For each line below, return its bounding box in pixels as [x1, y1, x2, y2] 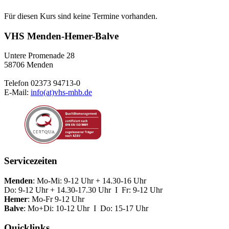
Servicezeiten [4, 155, 57, 167]
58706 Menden [4, 60, 53, 70]
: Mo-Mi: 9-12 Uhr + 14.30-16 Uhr [33, 176, 146, 185]
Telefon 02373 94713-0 [4, 79, 80, 88]
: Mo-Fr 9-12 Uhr [28, 194, 84, 203]
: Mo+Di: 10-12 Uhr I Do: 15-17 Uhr [24, 203, 148, 213]
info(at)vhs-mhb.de [31, 88, 92, 97]
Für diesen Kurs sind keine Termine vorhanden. [4, 11, 157, 20]
